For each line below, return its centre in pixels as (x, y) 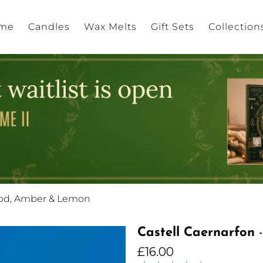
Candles (49, 27)
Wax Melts (110, 27)
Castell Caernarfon (196, 233)
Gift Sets (173, 27)
